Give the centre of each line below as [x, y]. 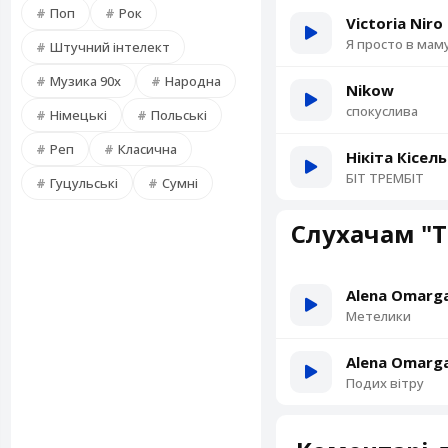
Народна [193, 81]
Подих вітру [385, 383]
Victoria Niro [394, 23]
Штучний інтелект [110, 47]
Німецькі [78, 115]
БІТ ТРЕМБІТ [385, 178]
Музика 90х [85, 81]
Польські [179, 115]
